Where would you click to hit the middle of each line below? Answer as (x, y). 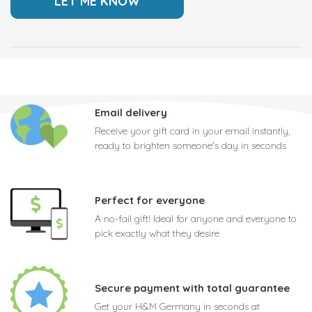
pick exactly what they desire (157, 234)
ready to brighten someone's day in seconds (190, 146)
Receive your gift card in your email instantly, (192, 131)
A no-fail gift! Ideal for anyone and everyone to (196, 219)
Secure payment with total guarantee (192, 288)
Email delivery (131, 113)
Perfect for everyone (150, 201)
